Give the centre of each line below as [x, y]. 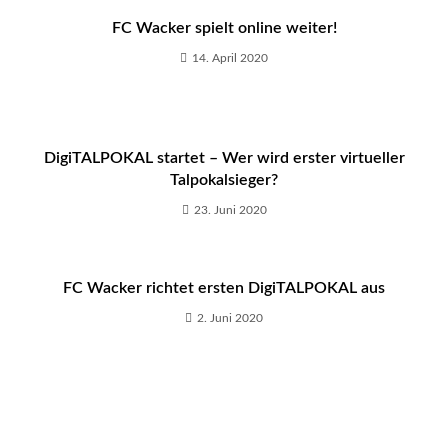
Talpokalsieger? [224, 180]
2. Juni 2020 [230, 318]
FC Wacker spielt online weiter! [224, 28]
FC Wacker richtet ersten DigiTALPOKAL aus [224, 288]
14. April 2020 [230, 58]
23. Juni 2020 [230, 210]
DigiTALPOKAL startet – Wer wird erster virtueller [224, 158]
